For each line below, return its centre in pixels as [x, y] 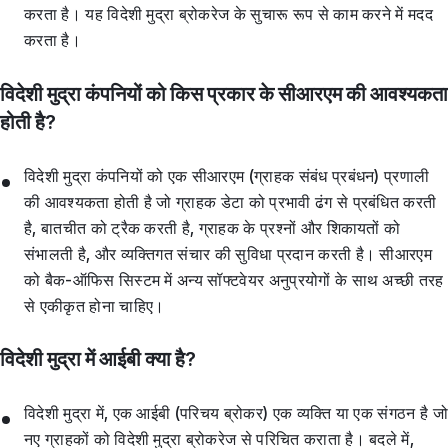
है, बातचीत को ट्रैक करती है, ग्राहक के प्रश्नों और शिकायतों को [212, 227]
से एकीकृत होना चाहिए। [94, 305]
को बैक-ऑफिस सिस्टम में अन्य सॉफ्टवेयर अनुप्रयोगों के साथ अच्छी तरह [234, 279]
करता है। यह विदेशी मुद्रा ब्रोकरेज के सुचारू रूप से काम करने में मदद [229, 14]
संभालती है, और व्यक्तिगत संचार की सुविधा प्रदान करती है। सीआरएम [228, 253]
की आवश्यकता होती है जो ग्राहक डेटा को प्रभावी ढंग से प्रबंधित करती [230, 201]
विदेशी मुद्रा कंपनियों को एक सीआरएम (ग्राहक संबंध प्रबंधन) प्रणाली [227, 175]
